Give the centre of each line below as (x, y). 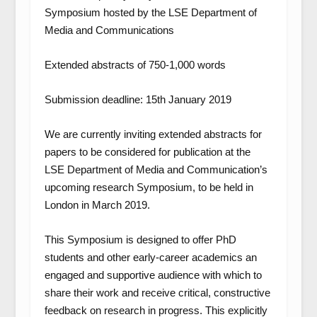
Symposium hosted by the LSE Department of (150, 12)
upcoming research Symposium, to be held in (149, 187)
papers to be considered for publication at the (147, 152)
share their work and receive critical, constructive (157, 293)
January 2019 (198, 99)
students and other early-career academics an (150, 257)
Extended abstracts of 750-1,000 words (135, 65)
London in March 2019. (97, 205)
